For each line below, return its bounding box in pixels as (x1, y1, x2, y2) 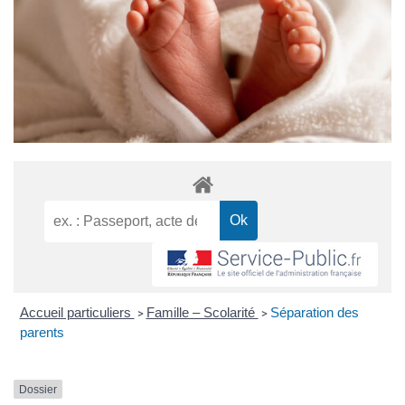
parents (19, 324, 64, 340)
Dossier (19, 382, 57, 396)
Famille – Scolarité (146, 304, 259, 320)
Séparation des (269, 304, 359, 320)
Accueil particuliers (19, 304, 135, 320)
